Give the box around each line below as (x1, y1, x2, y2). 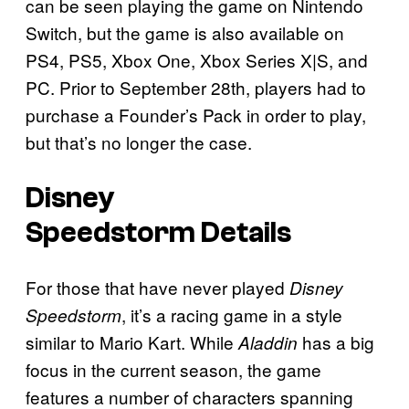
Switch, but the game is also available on (26, 20, 344, 46)
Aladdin (238, 330, 298, 355)
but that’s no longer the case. (26, 130, 257, 155)
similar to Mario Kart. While (26, 330, 238, 355)
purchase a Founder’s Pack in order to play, (26, 102, 366, 128)
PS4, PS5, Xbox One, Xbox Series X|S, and (26, 47, 368, 73)
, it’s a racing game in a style (121, 302, 342, 328)
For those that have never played (26, 275, 289, 300)
